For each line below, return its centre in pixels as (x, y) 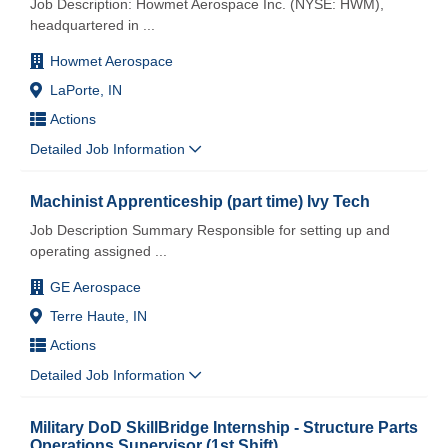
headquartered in (84, 24)
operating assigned (90, 250)
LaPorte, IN (86, 89)
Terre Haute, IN (98, 315)
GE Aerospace (95, 286)
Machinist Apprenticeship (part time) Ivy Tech (200, 200)
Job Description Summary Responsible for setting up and (210, 229)
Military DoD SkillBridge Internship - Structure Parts (224, 426)
